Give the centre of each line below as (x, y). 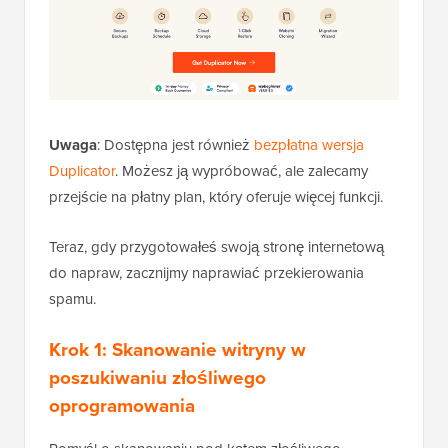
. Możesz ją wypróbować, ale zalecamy (241, 171)
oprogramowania (122, 406)
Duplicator (82, 171)
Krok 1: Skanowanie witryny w (177, 350)
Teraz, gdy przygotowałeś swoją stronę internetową (216, 247)
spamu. (72, 299)
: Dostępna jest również (175, 145)
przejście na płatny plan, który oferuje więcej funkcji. (216, 197)
